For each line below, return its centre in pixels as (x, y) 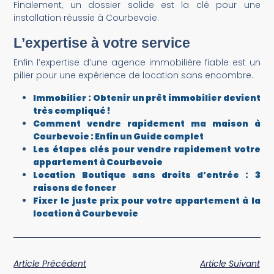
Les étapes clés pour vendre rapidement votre (147, 149)
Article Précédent (50, 263)
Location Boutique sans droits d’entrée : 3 (147, 175)
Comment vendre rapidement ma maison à (147, 123)
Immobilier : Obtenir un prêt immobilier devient (147, 98)
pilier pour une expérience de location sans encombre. (134, 75)
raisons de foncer (75, 187)
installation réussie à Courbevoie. (87, 17)
